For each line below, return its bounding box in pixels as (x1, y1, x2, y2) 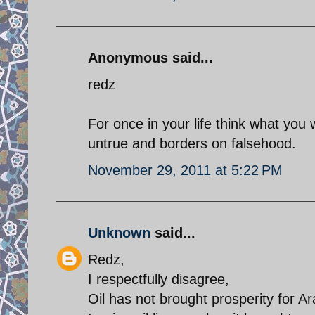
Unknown (88, 224, 150, 240)
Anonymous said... (88, 49, 213, 65)
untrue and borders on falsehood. (88, 135, 296, 151)
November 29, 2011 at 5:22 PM (88, 162, 283, 178)
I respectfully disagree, (88, 271, 229, 287)
